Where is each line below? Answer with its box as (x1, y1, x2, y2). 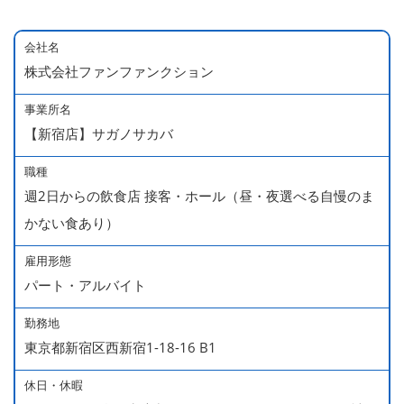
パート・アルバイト (24, 275, 146, 294)
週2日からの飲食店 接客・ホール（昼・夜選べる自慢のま (24, 186, 374, 205)
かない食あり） (24, 213, 119, 232)
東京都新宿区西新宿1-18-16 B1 (24, 337, 216, 356)
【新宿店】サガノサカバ (24, 124, 173, 142)
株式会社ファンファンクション (24, 61, 214, 80)
